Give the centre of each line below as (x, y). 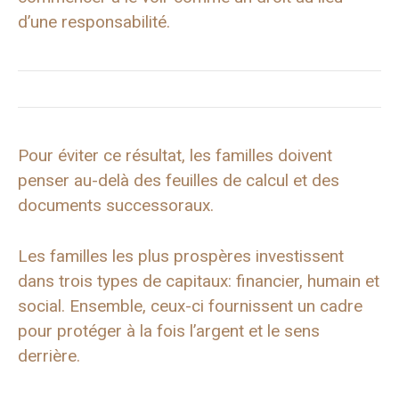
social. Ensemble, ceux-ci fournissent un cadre (190, 305)
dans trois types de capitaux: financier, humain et (199, 281)
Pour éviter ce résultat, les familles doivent (175, 156)
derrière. (49, 355)
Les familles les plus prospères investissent (181, 256)
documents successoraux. (116, 206)
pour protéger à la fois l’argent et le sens (169, 330)
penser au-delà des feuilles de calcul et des (179, 181)
